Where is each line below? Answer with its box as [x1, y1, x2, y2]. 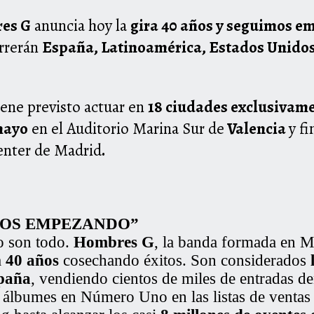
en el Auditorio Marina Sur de [28, 118, 224, 140]
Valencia [224, 118, 289, 140]
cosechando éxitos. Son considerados [59, 252, 310, 270]
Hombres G [74, 233, 154, 252]
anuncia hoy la [31, 15, 130, 37]
